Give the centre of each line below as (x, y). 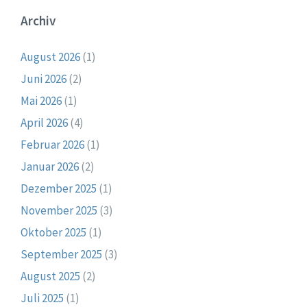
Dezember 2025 (59, 189)
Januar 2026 (50, 167)
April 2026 (44, 123)
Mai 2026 (41, 101)
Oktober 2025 (53, 233)
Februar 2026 (52, 145)
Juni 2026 (44, 79)
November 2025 (59, 211)
